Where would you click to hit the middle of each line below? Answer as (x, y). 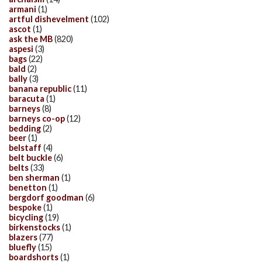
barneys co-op (37, 118)
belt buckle (30, 158)
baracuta (27, 98)
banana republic (40, 88)
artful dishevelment (49, 19)
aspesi (21, 49)
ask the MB (31, 39)
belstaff (25, 148)
